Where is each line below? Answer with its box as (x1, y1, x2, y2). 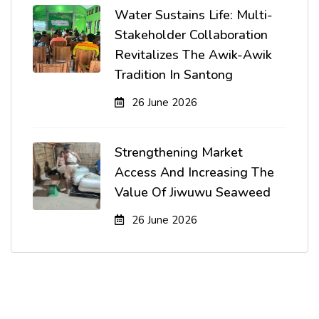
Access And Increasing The (115, 164, 274, 181)
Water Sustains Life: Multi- (115, 6, 273, 23)
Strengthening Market (115, 144, 243, 161)
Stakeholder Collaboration (115, 26, 268, 43)
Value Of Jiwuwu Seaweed (115, 184, 271, 201)
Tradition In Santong (115, 66, 233, 83)
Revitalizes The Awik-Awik (115, 46, 272, 63)
